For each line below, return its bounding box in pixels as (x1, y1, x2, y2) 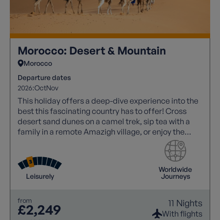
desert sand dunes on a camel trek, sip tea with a (18, 116, 190, 126)
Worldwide (159, 165, 192, 173)
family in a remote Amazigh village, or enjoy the (18, 126, 185, 137)
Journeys (161, 171, 190, 180)
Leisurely (26, 171, 54, 180)
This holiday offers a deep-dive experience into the (18, 95, 198, 106)
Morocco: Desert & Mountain (18, 43, 166, 57)
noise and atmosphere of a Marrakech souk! (18, 137, 173, 147)
